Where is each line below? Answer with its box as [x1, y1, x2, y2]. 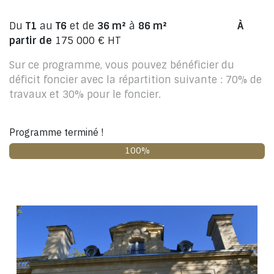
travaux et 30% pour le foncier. [9, 88, 161, 101]
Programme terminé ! [9, 126, 103, 138]
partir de [9, 34, 52, 47]
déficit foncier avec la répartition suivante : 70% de [9, 73, 262, 86]
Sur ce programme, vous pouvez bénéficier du [9, 59, 234, 72]
